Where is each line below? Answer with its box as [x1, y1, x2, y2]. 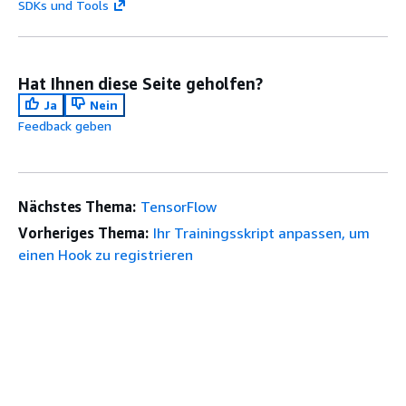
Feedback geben [18, 117, 111, 133]
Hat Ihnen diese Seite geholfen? [18, 72, 263, 93]
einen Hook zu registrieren [18, 245, 193, 264]
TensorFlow [140, 197, 217, 216]
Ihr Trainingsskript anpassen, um [152, 223, 370, 242]
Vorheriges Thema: [18, 223, 149, 242]
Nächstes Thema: [18, 197, 136, 216]
